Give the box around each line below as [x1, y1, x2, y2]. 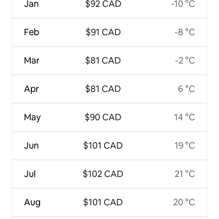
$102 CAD [83, 168, 123, 179]
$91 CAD [85, 26, 121, 38]
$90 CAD [85, 111, 121, 123]
